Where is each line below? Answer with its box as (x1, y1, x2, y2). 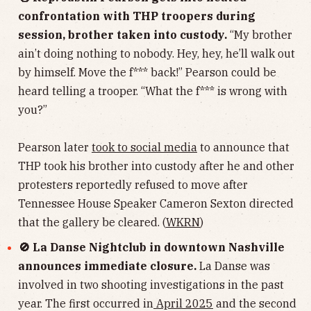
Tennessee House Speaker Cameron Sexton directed (18, 196, 294, 210)
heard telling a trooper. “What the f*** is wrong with (18, 83, 287, 98)
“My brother (230, 27, 292, 42)
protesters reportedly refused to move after (18, 177, 248, 192)
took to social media (92, 140, 197, 154)
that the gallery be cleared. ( (18, 215, 166, 229)
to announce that (197, 140, 289, 154)
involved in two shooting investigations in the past (18, 278, 284, 292)
